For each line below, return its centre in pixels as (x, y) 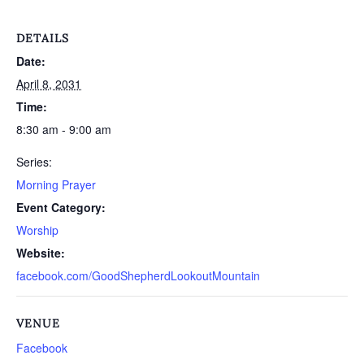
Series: (34, 162)
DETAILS (43, 38)
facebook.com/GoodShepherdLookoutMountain (138, 275)
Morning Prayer (56, 184)
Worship (37, 230)
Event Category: (61, 207)
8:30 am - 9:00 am (64, 129)
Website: (41, 253)
